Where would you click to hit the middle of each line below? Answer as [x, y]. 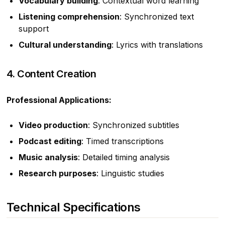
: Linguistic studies [130, 173]
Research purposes [57, 173]
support [33, 28]
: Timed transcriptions [122, 141]
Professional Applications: [59, 100]
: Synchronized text [156, 16]
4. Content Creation [51, 74]
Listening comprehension [69, 16]
